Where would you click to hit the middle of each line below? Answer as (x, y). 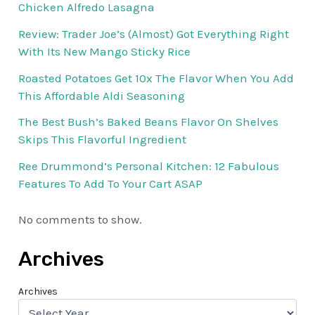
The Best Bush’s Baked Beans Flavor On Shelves (149, 122)
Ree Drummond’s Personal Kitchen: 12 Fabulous (149, 166)
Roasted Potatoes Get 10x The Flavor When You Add (156, 78)
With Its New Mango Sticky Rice (105, 51)
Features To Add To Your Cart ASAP (111, 184)
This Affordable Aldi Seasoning (102, 95)
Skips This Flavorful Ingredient (103, 140)
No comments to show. (81, 220)
